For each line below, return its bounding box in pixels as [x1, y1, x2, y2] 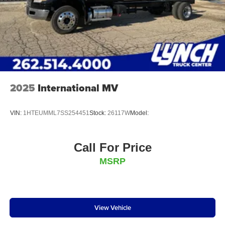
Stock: [89, 109, 107, 117]
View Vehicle [94, 202, 131, 212]
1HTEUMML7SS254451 [23, 109, 89, 117]
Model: [130, 109, 149, 117]
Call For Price [73, 141, 152, 155]
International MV [38, 80, 118, 96]
